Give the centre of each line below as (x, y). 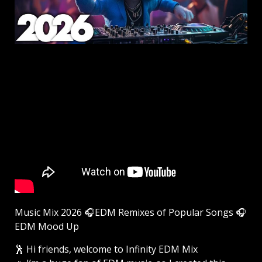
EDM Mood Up (47, 226)
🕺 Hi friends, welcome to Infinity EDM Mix (106, 249)
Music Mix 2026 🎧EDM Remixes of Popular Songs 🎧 (130, 212)
